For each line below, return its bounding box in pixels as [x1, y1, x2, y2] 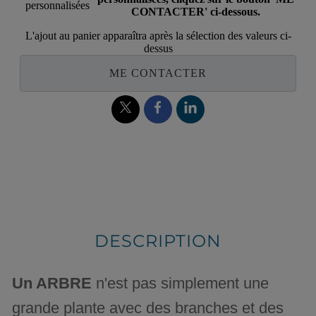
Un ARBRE [12, 274, 92, 293]
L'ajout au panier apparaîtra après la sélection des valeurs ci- [25, 30, 291, 42]
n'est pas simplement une [92, 274, 269, 293]
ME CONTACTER [109, 67, 207, 80]
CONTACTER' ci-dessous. [131, 6, 260, 18]
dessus [143, 42, 173, 55]
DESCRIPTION [95, 231, 221, 252]
